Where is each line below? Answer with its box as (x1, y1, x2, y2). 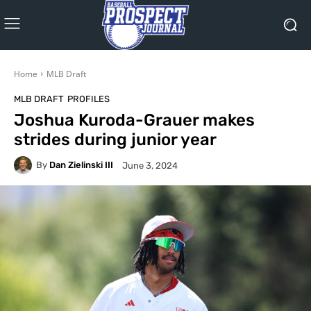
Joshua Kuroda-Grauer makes (14, 110, 255, 130)
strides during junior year (14, 129, 217, 149)
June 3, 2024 (122, 160, 178, 171)
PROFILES (67, 93, 110, 104)
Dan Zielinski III (49, 160, 113, 171)
